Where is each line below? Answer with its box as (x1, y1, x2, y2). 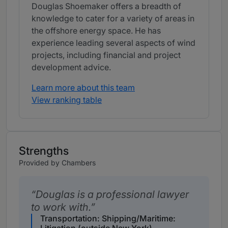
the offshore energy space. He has (32, 25, 161, 36)
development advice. (32, 62, 111, 73)
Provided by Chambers (19, 158, 96, 167)
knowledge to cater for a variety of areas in (32, 13, 194, 24)
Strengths (19, 144, 69, 158)
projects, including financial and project (32, 50, 181, 61)
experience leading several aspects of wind (32, 38, 195, 48)
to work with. (31, 201, 91, 214)
